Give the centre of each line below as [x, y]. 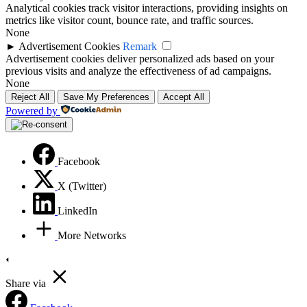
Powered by [32, 110]
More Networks [92, 235]
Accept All [184, 97]
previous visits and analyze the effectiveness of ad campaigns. [138, 71]
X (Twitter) [82, 186]
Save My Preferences [106, 97]
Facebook [79, 161]
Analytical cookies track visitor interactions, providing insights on [147, 8]
